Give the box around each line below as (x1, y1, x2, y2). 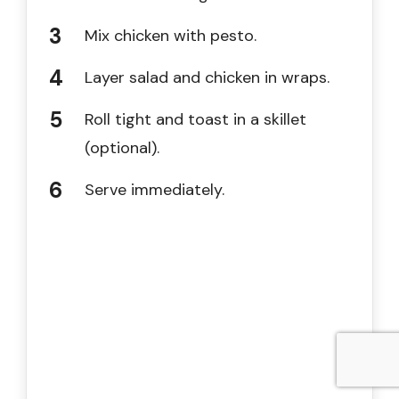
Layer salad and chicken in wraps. (85, 66, 330, 88)
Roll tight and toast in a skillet (85, 108, 306, 130)
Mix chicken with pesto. (85, 24, 256, 46)
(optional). (85, 136, 159, 159)
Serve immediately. (85, 178, 224, 200)
